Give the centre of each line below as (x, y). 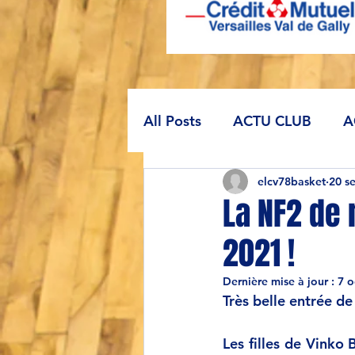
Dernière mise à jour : (280, 281)
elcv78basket (292, 181)
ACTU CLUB (272, 120)
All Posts (172, 120)
